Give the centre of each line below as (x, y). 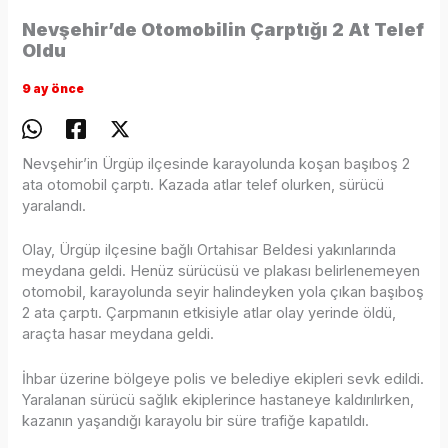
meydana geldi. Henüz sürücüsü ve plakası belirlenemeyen (221, 271)
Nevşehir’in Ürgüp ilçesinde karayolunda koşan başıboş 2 (216, 164)
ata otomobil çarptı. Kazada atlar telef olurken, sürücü (203, 185)
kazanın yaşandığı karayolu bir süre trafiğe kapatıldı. (196, 420)
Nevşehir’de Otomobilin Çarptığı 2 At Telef (223, 30)
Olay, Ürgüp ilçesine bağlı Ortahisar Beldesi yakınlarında (209, 250)
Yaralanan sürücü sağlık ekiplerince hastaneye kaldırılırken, (218, 399)
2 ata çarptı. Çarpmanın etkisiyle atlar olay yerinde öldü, (209, 313)
